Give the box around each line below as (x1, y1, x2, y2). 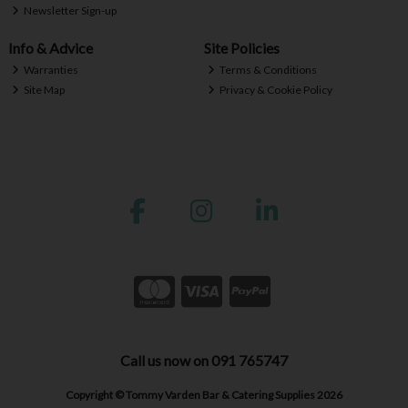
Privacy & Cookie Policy (218, 82, 333, 97)
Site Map (22, 82, 66, 97)
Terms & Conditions (218, 63, 318, 77)
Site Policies (203, 38, 280, 56)
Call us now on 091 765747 (119, 351, 288, 369)
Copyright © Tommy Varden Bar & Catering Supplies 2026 (65, 388, 342, 403)
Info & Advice (7, 38, 93, 56)
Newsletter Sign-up (22, 3, 117, 17)
